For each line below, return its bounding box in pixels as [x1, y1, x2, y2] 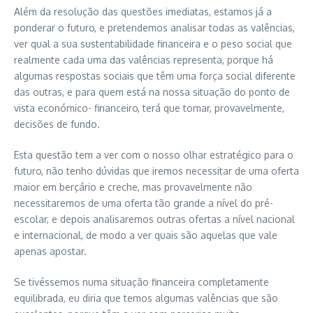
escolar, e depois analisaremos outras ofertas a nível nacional [14, 213, 295, 226]
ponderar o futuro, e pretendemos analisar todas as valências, [14, 22, 295, 34]
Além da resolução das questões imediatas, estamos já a [14, 6, 272, 18]
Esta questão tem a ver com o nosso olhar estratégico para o [14, 149, 293, 161]
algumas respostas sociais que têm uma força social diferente [14, 70, 296, 82]
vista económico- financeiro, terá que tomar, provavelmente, [14, 102, 284, 115]
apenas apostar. [14, 245, 87, 258]
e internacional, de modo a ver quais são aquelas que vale [14, 229, 277, 242]
